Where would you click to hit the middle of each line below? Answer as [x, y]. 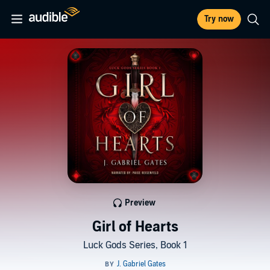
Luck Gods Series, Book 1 [135, 245]
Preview [140, 203]
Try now [219, 19]
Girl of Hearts [135, 227]
